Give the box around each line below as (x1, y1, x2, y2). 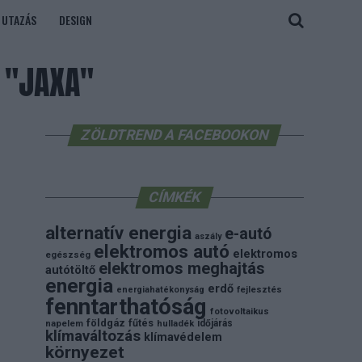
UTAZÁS (2, 11, 36, 28)
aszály (195, 231, 221, 242)
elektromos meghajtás (99, 259, 265, 278)
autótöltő (45, 263, 95, 277)
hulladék (157, 318, 194, 329)
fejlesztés (237, 284, 282, 295)
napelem (45, 318, 83, 329)
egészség (45, 250, 90, 260)
